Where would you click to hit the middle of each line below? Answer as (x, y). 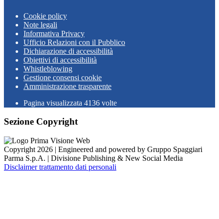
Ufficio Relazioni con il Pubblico (74, 42)
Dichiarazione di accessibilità (68, 51)
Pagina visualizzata (54, 103)
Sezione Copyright (41, 122)
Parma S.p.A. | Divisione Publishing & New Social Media (93, 158)
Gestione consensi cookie (63, 77)
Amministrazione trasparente (67, 86)
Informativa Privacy (54, 33)
